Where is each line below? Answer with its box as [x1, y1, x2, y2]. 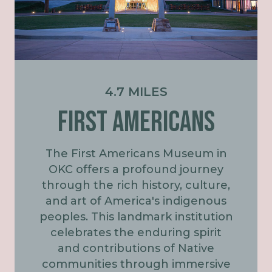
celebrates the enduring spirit [50, 226, 222, 240]
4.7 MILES [104, 84, 168, 100]
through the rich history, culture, [42, 178, 230, 192]
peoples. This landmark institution [39, 210, 233, 224]
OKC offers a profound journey [49, 163, 223, 177]
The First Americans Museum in [45, 147, 227, 161]
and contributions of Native [58, 242, 214, 256]
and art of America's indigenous [46, 194, 226, 208]
